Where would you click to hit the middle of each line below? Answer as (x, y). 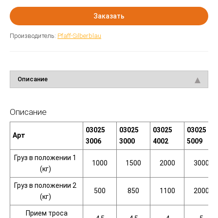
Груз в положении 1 (45, 158)
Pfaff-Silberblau (79, 36)
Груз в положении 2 (45, 185)
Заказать (109, 16)
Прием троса (46, 213)
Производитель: (34, 36)
